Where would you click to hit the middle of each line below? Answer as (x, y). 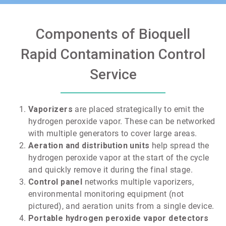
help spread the (179, 145)
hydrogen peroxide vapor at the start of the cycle (119, 157)
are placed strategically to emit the (138, 109)
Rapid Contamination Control (113, 54)
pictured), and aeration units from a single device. (121, 206)
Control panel (55, 182)
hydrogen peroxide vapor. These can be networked (122, 121)
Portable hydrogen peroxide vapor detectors (119, 218)
